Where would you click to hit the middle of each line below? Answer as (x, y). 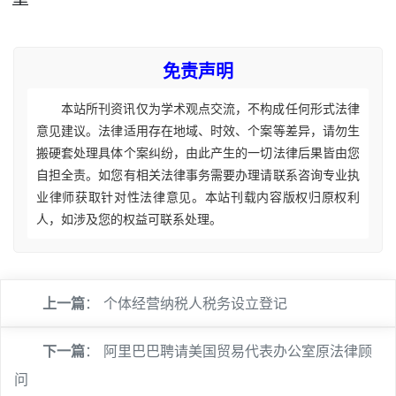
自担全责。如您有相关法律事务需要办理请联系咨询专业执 (198, 175)
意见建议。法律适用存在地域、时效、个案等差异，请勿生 (198, 130)
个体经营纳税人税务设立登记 (195, 303)
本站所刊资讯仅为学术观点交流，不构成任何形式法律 (210, 108)
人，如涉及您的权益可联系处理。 (129, 219)
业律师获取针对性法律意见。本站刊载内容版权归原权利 (198, 197)
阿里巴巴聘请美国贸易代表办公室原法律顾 (238, 351)
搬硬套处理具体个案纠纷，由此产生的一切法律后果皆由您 (198, 152)
